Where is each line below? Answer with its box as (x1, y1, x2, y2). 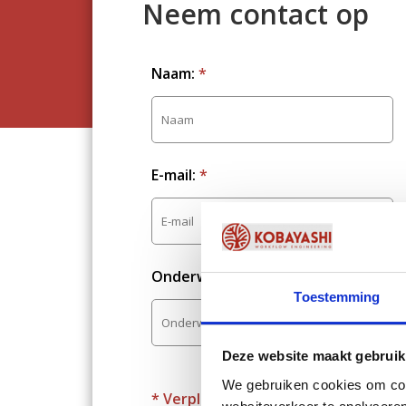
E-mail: (151, 165, 199, 185)
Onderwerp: (151, 266, 240, 286)
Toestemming (294, 288, 381, 304)
